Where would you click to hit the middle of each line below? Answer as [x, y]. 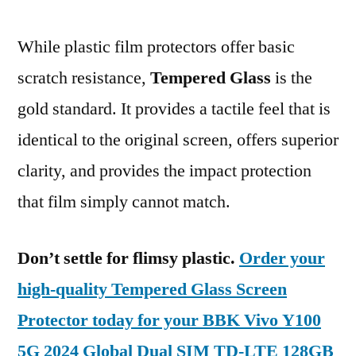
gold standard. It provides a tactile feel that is [174, 109]
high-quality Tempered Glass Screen [152, 289]
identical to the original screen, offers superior [178, 140]
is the [292, 78]
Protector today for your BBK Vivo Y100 [169, 320]
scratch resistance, [84, 78]
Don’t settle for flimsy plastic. [128, 258]
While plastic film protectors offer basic [156, 47]
